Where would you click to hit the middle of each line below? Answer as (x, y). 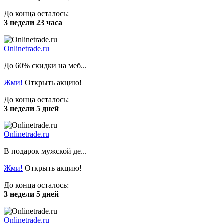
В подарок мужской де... (45, 151)
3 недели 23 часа (33, 22)
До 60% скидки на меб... (45, 65)
